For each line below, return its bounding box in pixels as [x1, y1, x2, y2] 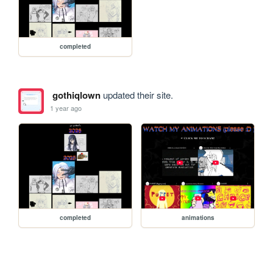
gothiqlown [52, 88, 101, 102]
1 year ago [50, 102, 82, 113]
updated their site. [100, 88, 173, 102]
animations [181, 213, 214, 222]
